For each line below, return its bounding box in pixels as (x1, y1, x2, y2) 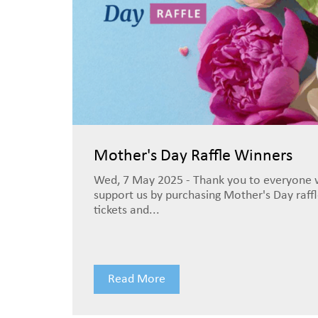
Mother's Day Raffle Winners (94, 148, 292, 165)
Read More (108, 273, 165, 286)
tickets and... (94, 204, 160, 217)
